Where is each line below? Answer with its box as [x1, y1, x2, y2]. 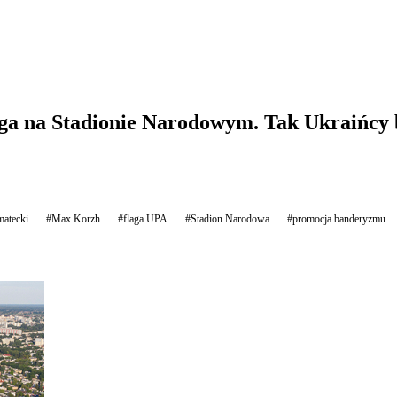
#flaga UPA [118, 212, 167, 225]
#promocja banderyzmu [287, 212, 385, 225]
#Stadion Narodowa [185, 212, 269, 225]
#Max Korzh [46, 212, 100, 225]
